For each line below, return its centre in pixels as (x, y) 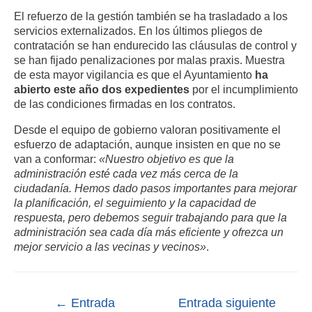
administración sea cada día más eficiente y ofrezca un (149, 232)
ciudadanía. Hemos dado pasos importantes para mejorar (155, 188)
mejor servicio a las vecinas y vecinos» (110, 247)
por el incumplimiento (244, 89)
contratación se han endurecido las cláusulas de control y (155, 45)
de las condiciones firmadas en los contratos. (125, 104)
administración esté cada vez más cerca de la (126, 174)
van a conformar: (56, 159)
